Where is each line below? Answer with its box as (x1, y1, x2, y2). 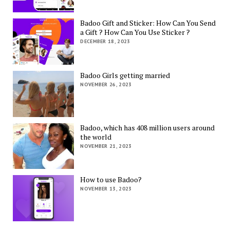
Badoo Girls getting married (80, 70, 170, 80)
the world (80, 131, 112, 142)
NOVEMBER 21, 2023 (80, 142, 132, 149)
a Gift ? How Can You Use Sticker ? (80, 27, 190, 37)
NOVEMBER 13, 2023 (80, 185, 132, 193)
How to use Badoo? (80, 175, 142, 185)
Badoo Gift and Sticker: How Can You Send (80, 18, 216, 28)
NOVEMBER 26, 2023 (80, 81, 132, 88)
